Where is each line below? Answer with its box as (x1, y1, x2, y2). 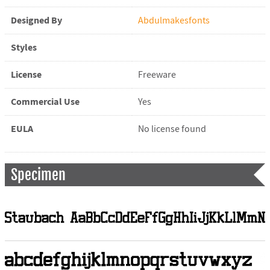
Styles (10, 41, 37, 55)
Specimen (10, 166, 66, 184)
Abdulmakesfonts (137, 14, 210, 27)
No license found (137, 123, 206, 136)
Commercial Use (10, 95, 80, 109)
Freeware (137, 69, 176, 81)
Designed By (10, 14, 62, 28)
